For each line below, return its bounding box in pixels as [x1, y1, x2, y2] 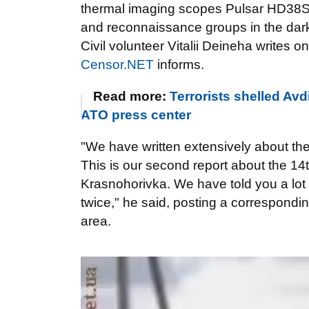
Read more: [93, 89, 170, 103]
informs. [154, 57, 204, 72]
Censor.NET [81, 57, 154, 72]
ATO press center [81, 108, 191, 122]
